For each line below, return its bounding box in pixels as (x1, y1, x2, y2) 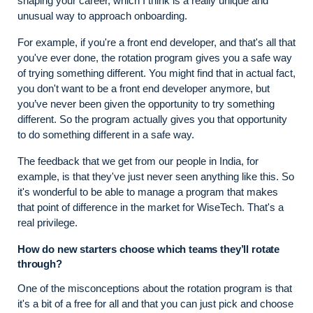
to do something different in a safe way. (17, 128, 194, 140)
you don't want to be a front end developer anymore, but (17, 82, 270, 94)
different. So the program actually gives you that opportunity (17, 112, 287, 125)
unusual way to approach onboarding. (17, 9, 187, 22)
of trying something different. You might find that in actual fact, (17, 66, 296, 79)
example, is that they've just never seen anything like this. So (17, 170, 294, 182)
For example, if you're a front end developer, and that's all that (17, 36, 296, 48)
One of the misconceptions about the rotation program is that (17, 282, 292, 294)
